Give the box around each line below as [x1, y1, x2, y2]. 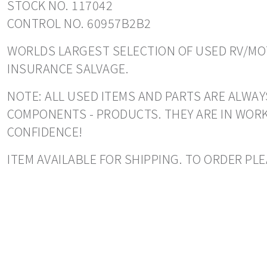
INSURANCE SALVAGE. [7, 60, 129, 77]
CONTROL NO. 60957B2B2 [7, 14, 151, 32]
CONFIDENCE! [7, 123, 83, 141]
